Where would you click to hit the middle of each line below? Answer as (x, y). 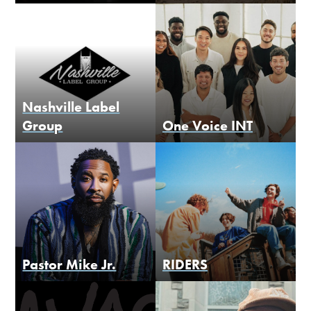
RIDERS (185, 265)
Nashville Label (71, 107)
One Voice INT (208, 126)
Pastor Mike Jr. (69, 265)
